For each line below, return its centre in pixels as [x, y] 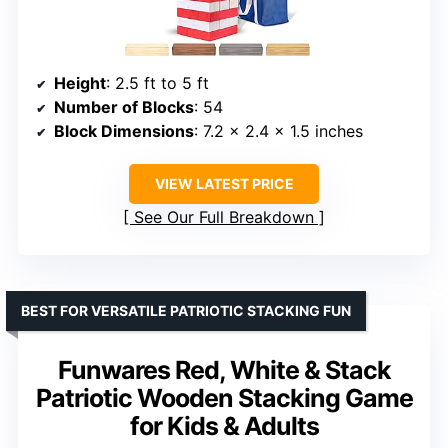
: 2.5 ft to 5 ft [157, 82]
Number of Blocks [124, 106]
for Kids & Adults [224, 425]
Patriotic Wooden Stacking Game [224, 397]
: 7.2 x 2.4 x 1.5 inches [278, 130]
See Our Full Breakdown [224, 216]
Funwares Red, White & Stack [224, 369]
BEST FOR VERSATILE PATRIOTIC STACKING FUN [186, 310]
